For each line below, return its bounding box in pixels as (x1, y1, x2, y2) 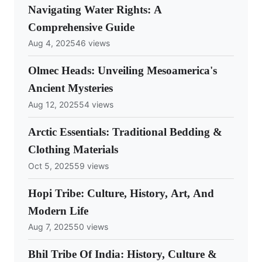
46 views (75, 38, 110, 49)
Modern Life (28, 204, 88, 217)
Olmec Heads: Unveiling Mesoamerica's (28, 64, 217, 77)
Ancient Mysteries (28, 82, 113, 95)
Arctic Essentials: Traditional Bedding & (28, 125, 222, 138)
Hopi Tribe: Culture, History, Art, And (28, 187, 214, 199)
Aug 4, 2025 (28, 38, 75, 49)
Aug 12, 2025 (28, 99, 79, 109)
